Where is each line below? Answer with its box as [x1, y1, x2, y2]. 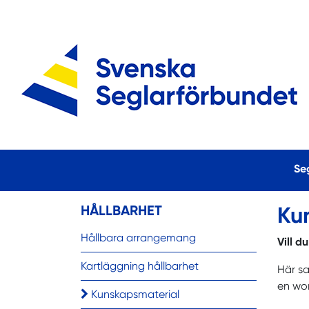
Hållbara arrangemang [81, 231, 196, 244]
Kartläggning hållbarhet [81, 259, 199, 272]
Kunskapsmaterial [88, 288, 179, 301]
